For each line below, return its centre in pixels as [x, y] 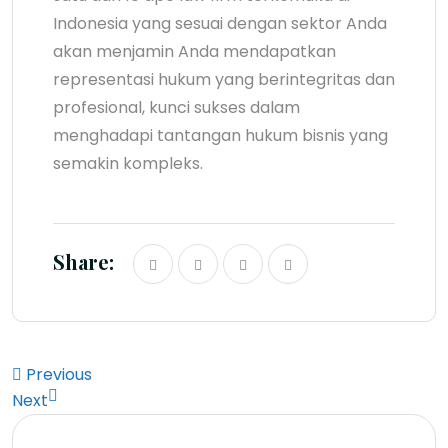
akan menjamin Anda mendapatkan [194, 51]
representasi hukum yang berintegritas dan [224, 79]
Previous [59, 374]
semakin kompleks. [128, 163]
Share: [83, 261]
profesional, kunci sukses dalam [176, 107]
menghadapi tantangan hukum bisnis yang [220, 135]
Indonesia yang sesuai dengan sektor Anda [220, 23]
